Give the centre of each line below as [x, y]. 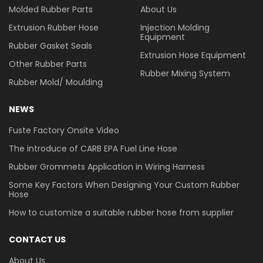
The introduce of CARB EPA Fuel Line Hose [93, 149]
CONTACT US [37, 240]
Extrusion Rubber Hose [54, 28]
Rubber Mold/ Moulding [56, 82]
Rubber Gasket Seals [50, 46]
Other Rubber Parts [48, 64]
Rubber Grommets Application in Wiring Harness [107, 167]
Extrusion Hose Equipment [193, 55]
